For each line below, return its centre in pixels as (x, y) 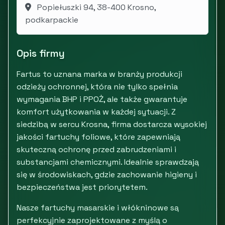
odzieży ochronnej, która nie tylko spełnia (97, 87)
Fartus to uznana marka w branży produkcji (99, 74)
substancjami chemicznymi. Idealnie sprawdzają (108, 162)
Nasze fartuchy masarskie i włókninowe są (98, 208)
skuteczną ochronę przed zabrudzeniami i (96, 149)
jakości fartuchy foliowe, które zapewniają (98, 137)
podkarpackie (52, 20)
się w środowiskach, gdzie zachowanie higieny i (107, 175)
